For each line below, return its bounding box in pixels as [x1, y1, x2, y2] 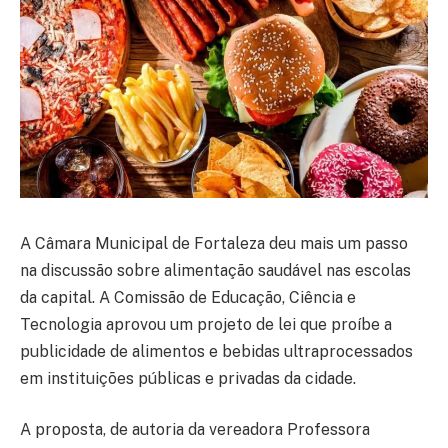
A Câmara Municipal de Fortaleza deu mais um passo [20, 233, 408, 253]
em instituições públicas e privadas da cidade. [20, 368, 356, 388]
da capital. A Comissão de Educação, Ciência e [20, 287, 356, 307]
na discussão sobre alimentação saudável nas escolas [20, 260, 411, 280]
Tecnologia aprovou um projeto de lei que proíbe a [20, 314, 392, 334]
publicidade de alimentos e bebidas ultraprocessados [20, 341, 413, 361]
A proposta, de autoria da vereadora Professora [20, 420, 370, 440]
